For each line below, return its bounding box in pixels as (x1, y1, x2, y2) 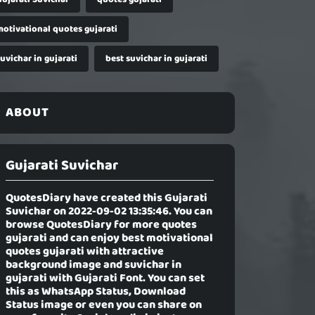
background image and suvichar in (6, 256, 181, 275)
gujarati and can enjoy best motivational (6, 229, 213, 248)
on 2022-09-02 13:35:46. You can (51, 202, 212, 221)
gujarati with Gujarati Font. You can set (6, 269, 205, 288)
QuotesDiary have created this (6, 189, 165, 208)
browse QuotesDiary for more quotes (6, 216, 197, 235)
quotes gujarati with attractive (6, 243, 164, 262)
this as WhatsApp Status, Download (6, 283, 186, 302)
